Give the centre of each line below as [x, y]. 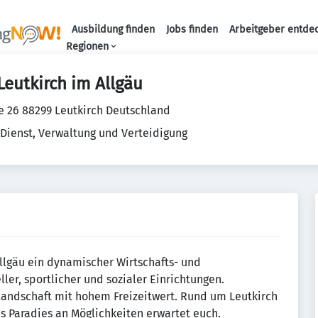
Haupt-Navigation [270, 45]
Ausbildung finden [113, 29]
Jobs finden [192, 29]
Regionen [87, 46]
